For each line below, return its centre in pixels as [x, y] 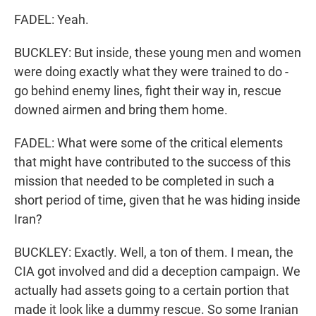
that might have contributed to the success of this [152, 162]
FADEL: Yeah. [51, 20]
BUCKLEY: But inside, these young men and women [158, 53]
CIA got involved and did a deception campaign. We [157, 272]
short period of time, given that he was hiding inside [157, 200]
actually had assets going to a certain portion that [152, 291]
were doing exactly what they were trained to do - [151, 72]
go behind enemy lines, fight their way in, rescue [148, 91]
